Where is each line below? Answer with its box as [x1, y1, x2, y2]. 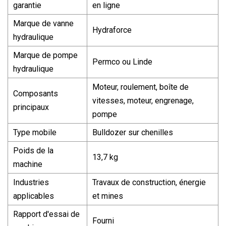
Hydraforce [92, 25, 132, 35]
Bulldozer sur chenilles [92, 127, 173, 137]
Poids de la [13, 145, 53, 155]
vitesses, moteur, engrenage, [92, 95, 194, 105]
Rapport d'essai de [13, 209, 80, 219]
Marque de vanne [13, 18, 74, 28]
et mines [92, 191, 123, 201]
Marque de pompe [13, 50, 78, 60]
